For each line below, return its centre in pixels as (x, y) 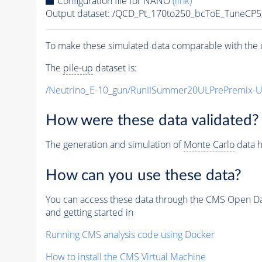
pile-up (78, 68)
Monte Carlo (209, 145)
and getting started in (89, 212)
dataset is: (115, 68)
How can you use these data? (143, 175)
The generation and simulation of (114, 145)
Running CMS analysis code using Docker (130, 234)
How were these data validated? (152, 121)
